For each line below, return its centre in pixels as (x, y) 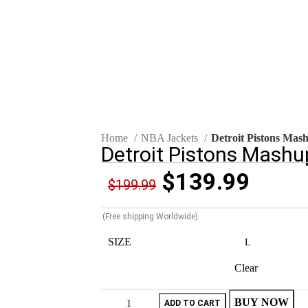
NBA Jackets (171, 138)
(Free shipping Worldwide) (150, 217)
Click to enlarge (135, 14)
